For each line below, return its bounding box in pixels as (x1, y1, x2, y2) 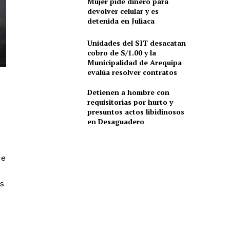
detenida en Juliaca (87, 15, 155, 26)
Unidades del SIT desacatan (87, 38, 186, 48)
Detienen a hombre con (87, 87, 169, 98)
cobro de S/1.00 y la (87, 48, 156, 58)
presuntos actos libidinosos (87, 107, 184, 117)
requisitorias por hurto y (87, 97, 173, 107)
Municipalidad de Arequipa (87, 57, 182, 68)
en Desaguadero (87, 117, 144, 127)
